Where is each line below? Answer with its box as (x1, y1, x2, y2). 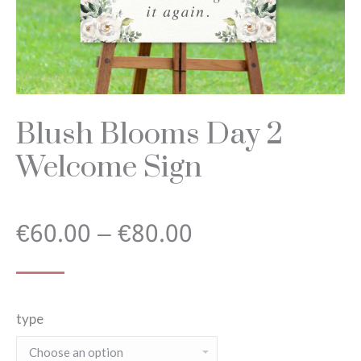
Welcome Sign (16, 149, 202, 187)
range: (192, 267, 261, 309)
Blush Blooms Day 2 (16, 116, 283, 154)
